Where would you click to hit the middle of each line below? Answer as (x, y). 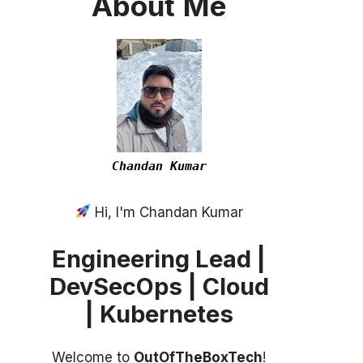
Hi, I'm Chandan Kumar (167, 212)
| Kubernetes (159, 314)
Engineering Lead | (159, 259)
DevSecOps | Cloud (159, 286)
